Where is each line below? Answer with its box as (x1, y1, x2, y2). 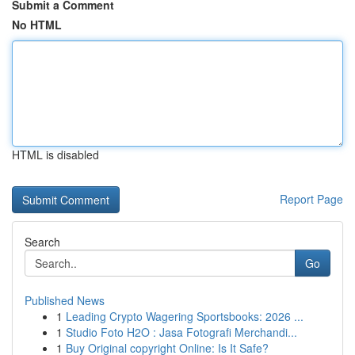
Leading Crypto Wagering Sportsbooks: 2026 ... (66, 308, 303, 324)
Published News (25, 292, 105, 308)
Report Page (280, 191, 343, 207)
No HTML (12, 17, 62, 32)
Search (25, 234, 60, 250)
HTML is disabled (12, 147, 99, 162)
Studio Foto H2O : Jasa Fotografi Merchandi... (66, 324, 297, 340)
